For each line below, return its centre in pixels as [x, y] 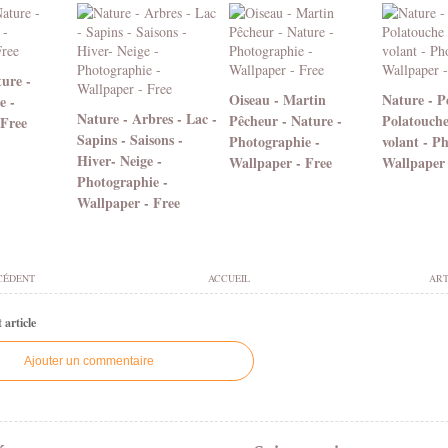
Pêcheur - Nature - [285, 120]
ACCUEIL [228, 278]
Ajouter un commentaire [89, 361]
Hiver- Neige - [119, 160]
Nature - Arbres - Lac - [146, 118]
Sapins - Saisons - [129, 139]
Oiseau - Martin [277, 99]
